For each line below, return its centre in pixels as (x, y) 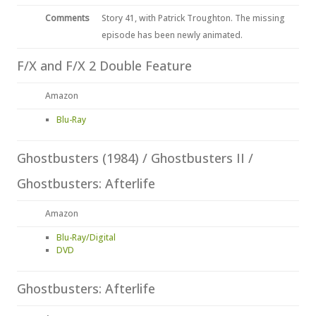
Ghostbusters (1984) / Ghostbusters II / (135, 158)
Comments (67, 18)
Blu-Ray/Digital (86, 237)
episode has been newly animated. (172, 35)
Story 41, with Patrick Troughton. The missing (193, 18)
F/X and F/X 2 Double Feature (104, 66)
